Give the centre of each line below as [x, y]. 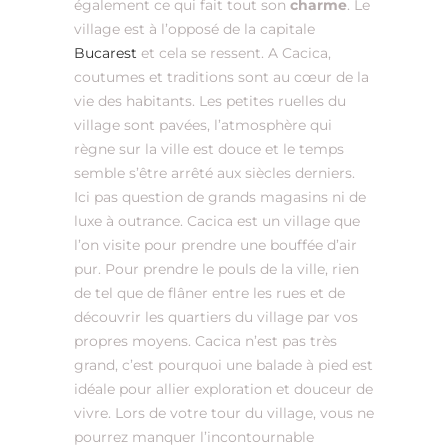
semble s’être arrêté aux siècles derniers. [214, 173]
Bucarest [105, 53]
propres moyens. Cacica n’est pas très [205, 341]
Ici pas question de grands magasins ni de [220, 197]
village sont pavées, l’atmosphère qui [203, 125]
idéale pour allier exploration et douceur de [223, 389]
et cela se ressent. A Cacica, [234, 53]
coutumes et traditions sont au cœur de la [221, 77]
